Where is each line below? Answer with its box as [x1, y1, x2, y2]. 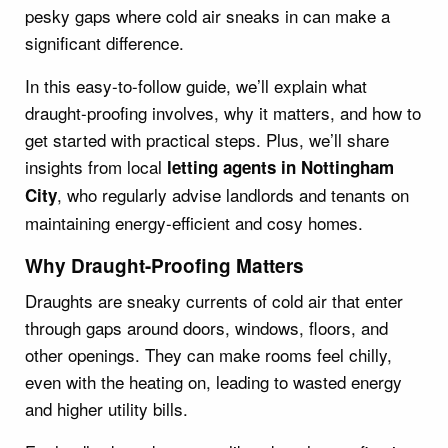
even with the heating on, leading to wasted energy [25, 368, 402, 394]
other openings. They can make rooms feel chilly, [25, 341, 392, 367]
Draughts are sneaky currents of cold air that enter [25, 287, 403, 313]
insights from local [25, 153, 167, 179]
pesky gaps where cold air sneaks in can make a [25, 2, 390, 28]
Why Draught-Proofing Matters [25, 251, 304, 279]
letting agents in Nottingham [167, 154, 394, 179]
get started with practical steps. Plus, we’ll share [25, 126, 389, 152]
